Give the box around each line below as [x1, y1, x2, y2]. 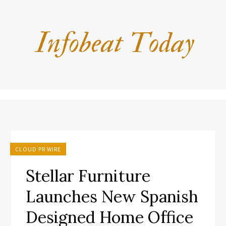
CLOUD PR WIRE [15, 145, 61, 153]
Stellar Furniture [26, 165, 150, 186]
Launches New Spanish [26, 186, 198, 207]
